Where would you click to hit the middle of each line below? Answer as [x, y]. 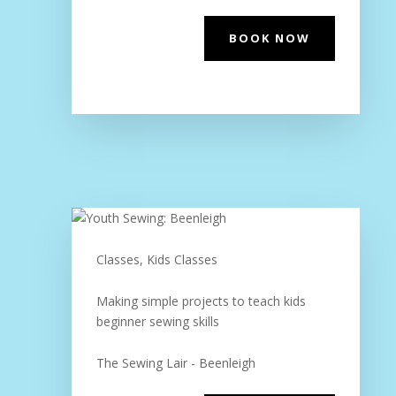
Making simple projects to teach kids [201, 301]
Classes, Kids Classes [156, 259]
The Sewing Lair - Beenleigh [175, 363]
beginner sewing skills [157, 321]
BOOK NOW [270, 38]
